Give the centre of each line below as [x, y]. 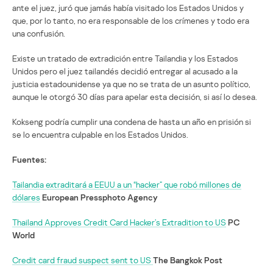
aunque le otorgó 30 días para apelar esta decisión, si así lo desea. [135, 96]
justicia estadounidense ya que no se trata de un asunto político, [131, 83]
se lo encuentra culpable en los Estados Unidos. [100, 134]
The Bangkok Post [188, 260]
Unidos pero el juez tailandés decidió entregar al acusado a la [125, 71]
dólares [26, 197]
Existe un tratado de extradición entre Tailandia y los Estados [125, 58]
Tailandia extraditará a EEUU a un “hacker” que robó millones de [127, 184]
